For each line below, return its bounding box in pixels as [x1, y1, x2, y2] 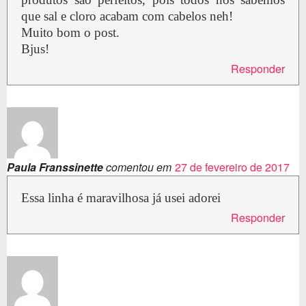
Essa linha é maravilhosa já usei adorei [21, 191, 221, 206]
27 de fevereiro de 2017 [175, 159, 290, 176]
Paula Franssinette [7, 159, 103, 176]
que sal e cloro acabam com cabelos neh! [21, 9, 233, 24]
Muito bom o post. [21, 25, 120, 40]
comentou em [103, 159, 171, 176]
